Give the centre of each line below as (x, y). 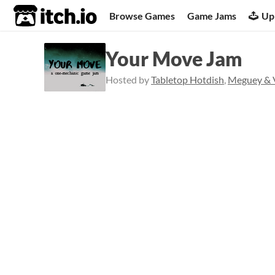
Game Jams (212, 15)
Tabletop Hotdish (188, 79)
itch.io (40, 16)
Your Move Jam (174, 59)
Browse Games (142, 15)
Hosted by (128, 79)
